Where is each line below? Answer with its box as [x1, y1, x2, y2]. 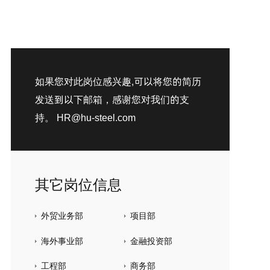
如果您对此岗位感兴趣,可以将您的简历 [34, 75, 201, 89]
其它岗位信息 [34, 175, 122, 195]
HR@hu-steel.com [56, 111, 136, 125]
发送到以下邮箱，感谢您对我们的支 [34, 93, 189, 107]
